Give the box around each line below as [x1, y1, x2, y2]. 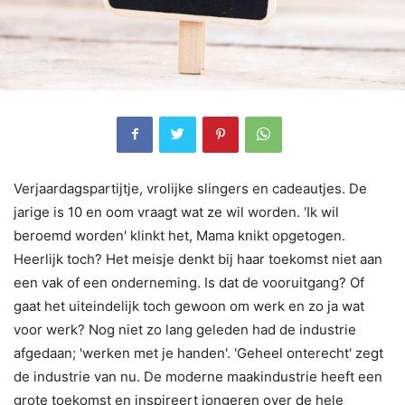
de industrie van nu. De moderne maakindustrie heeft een [14, 367, 382, 385]
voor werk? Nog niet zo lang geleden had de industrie [14, 320, 356, 338]
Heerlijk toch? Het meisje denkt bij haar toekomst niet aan [14, 250, 382, 268]
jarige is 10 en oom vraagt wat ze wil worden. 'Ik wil [14, 202, 339, 221]
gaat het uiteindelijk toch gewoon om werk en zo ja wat [14, 297, 364, 315]
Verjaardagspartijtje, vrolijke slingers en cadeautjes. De [14, 179, 367, 197]
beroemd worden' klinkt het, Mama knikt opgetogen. [14, 226, 345, 244]
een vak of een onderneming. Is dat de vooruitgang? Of [14, 273, 364, 291]
